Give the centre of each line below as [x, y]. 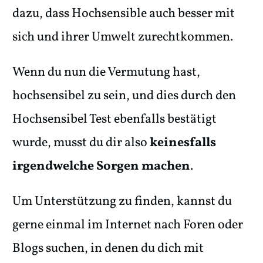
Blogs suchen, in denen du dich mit [108, 249]
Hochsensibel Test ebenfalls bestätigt [114, 120]
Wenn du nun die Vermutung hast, [106, 73]
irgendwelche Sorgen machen [101, 167]
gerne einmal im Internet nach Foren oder [128, 225]
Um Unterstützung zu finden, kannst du [122, 202]
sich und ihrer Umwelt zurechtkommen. [123, 38]
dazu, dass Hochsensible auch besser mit [124, 14]
